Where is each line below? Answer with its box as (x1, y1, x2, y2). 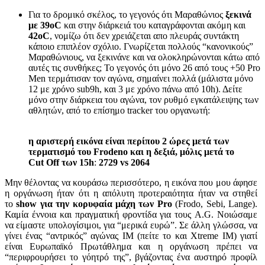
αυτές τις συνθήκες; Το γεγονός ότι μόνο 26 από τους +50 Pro (28, 62, 260, 73)
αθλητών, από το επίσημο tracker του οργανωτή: (28, 105, 210, 115)
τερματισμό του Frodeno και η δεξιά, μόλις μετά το (28, 146, 234, 157)
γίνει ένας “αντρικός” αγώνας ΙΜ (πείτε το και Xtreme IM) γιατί (5, 230, 257, 241)
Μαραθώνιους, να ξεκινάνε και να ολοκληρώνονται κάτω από (28, 51, 260, 62)
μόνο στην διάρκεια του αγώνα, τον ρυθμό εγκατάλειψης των (28, 94, 258, 105)
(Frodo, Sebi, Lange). (172, 198, 258, 209)
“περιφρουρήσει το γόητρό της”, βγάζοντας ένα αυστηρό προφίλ (5, 251, 257, 262)
